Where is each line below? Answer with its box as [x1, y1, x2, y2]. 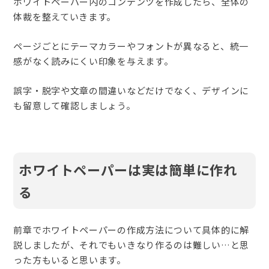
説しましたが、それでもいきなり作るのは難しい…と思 [13, 238, 249, 252]
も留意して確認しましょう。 [13, 99, 136, 112]
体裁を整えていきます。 [13, 10, 116, 23]
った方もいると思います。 [13, 253, 126, 267]
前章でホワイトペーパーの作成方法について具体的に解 [13, 223, 249, 237]
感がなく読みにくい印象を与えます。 [13, 55, 174, 68]
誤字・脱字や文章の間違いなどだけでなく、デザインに [13, 84, 249, 97]
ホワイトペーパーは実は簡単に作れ [19, 160, 237, 180]
